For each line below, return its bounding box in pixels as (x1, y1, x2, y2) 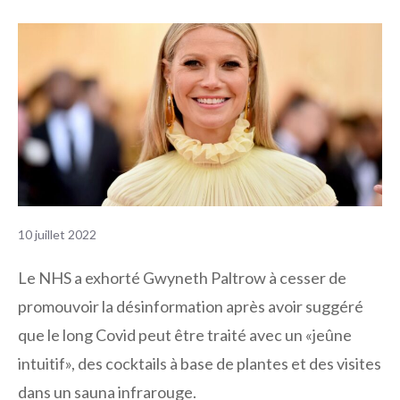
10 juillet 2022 (18, 227, 96, 243)
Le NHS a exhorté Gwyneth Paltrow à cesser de (18, 268, 346, 288)
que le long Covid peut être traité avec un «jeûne (18, 325, 352, 346)
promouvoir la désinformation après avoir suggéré (18, 296, 363, 317)
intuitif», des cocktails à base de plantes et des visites (18, 354, 381, 374)
